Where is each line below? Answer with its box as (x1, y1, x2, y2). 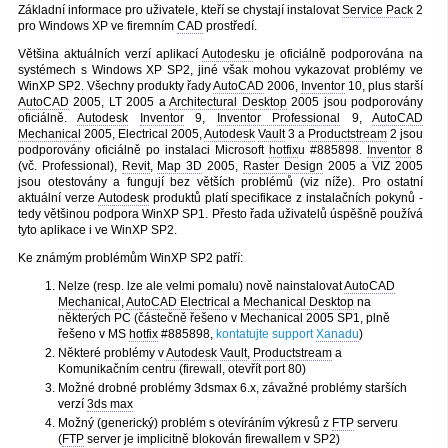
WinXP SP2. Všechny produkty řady (18, 78, 213, 93)
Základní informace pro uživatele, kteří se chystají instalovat (18, 2, 342, 17)
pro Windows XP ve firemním (18, 18, 177, 33)
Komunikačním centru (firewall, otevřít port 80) (58, 361, 306, 376)
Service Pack (342, 2, 413, 17)
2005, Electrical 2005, (81, 126, 204, 141)
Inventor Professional (216, 110, 341, 125)
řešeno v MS (58, 326, 129, 341)
